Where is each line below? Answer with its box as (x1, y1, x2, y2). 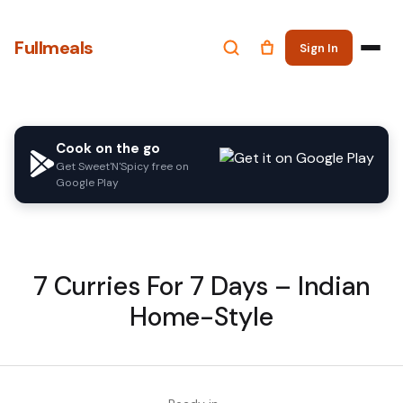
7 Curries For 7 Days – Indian (33, 270, 370, 303)
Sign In (300, 40, 338, 56)
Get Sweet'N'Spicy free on (56, 159, 189, 174)
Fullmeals (14, 36, 94, 59)
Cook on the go (56, 139, 160, 157)
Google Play (56, 175, 119, 190)
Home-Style (130, 300, 273, 334)
